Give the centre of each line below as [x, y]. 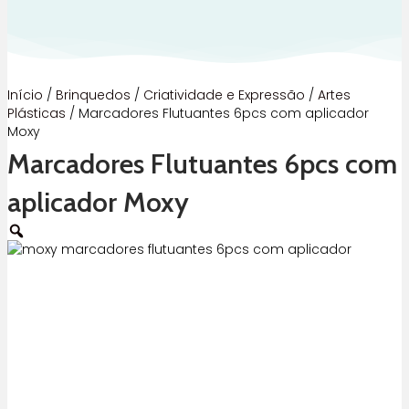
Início [25, 95]
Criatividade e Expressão [224, 95]
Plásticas [37, 113]
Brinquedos [93, 95]
